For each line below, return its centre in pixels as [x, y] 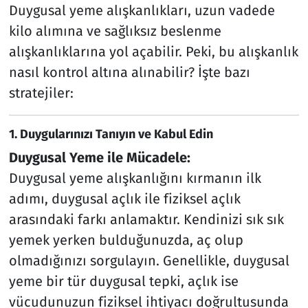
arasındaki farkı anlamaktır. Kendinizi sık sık [146, 220]
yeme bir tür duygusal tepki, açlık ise [123, 282]
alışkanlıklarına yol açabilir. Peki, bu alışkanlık [153, 51]
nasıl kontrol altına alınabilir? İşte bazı [129, 72]
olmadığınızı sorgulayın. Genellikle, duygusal [149, 261]
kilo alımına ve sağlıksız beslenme [115, 31]
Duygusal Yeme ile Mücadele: [99, 158]
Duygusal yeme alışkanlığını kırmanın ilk [135, 178]
